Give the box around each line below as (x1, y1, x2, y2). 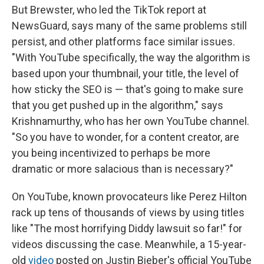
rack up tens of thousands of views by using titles (12, 206, 245, 219)
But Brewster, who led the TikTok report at (12, 3, 206, 16)
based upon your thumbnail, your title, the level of (12, 67, 239, 80)
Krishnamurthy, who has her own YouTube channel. (12, 114, 249, 127)
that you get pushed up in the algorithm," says (12, 98, 223, 111)
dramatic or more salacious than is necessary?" (12, 162, 233, 175)
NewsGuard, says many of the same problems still (12, 19, 247, 32)
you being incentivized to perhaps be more (12, 146, 210, 159)
